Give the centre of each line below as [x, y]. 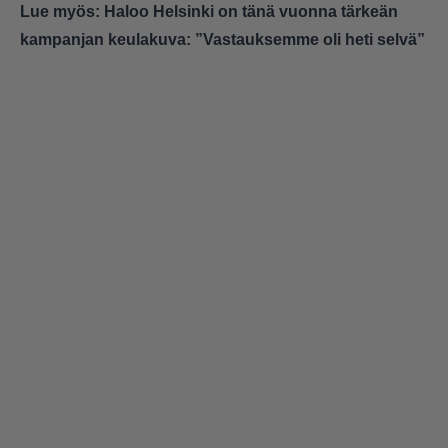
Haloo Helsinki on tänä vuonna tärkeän [251, 12]
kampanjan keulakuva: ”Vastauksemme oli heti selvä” [222, 40]
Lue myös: [62, 12]
